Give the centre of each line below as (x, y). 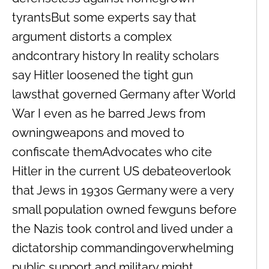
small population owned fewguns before (124, 209)
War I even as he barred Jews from (109, 113)
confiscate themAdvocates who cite (112, 152)
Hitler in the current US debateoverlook (122, 171)
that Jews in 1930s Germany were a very (123, 190)
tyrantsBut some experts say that (104, 17)
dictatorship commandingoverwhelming (123, 248)
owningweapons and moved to (98, 132)
